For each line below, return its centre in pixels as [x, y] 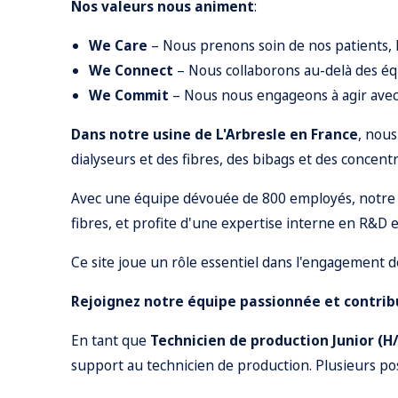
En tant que [111, 340]
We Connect [131, 70]
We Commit [129, 95]
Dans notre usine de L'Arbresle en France [215, 134]
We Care [118, 45]
